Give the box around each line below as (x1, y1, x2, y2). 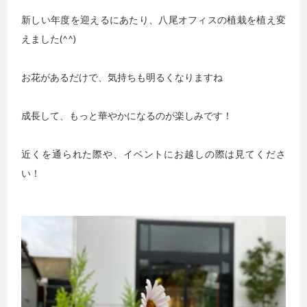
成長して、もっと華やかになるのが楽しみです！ (21, 110, 233, 121)
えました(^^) (21, 33, 77, 45)
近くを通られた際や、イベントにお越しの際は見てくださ (21, 148, 286, 160)
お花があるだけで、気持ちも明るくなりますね (21, 71, 223, 83)
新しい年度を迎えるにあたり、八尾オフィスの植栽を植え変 (21, 14, 286, 25)
